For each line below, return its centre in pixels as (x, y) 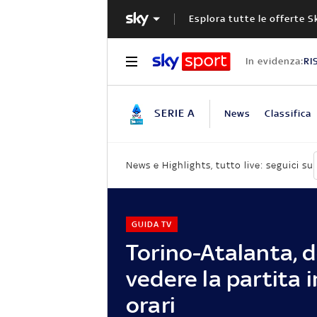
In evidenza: (274, 61)
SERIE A (175, 113)
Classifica (288, 113)
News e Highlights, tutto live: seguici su (220, 166)
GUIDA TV (151, 224)
